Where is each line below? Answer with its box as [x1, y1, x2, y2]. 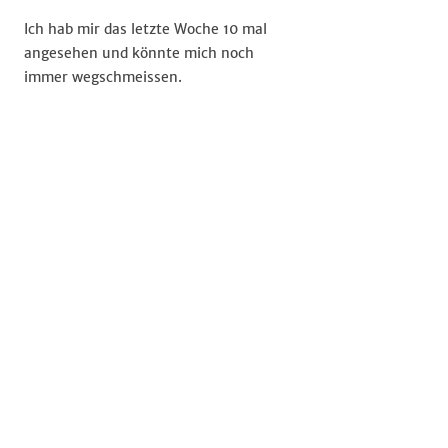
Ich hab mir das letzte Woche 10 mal [24, 20, 267, 38]
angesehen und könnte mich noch [24, 44, 254, 62]
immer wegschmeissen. [24, 68, 182, 86]
